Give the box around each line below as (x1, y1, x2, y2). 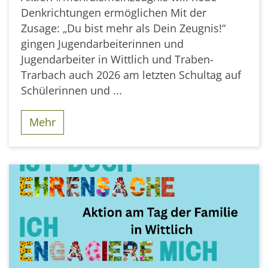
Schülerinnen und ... (21, 83, 122, 98)
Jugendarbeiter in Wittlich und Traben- (21, 51, 214, 66)
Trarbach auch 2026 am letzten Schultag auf (21, 67, 241, 82)
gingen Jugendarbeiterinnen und (21, 36, 184, 51)
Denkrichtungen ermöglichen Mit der (21, 5, 206, 20)
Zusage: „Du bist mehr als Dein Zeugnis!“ (21, 20, 226, 35)
